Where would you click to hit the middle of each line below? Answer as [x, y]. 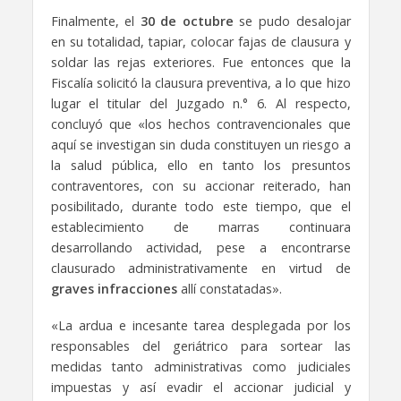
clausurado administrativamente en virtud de [200, 269]
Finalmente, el [95, 21]
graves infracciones [114, 289]
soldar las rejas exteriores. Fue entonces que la [200, 63]
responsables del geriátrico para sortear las [200, 346]
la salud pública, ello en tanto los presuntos [200, 166]
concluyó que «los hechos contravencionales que [200, 124]
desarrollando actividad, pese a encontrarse [200, 248]
